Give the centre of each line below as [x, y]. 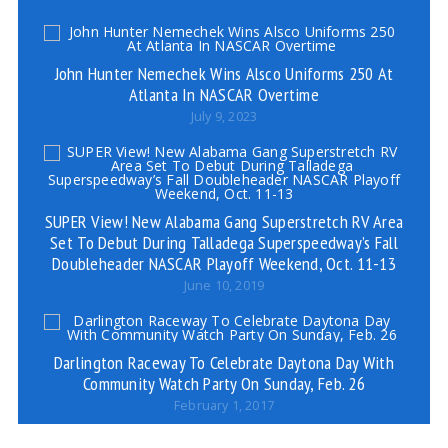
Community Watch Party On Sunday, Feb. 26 [224, 383]
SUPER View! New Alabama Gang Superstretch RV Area [224, 221]
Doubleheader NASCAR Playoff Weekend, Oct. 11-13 [224, 263]
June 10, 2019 [224, 286]
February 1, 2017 [224, 406]
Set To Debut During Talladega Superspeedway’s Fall [224, 242]
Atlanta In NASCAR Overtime [224, 94]
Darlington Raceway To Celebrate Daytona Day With [224, 362]
